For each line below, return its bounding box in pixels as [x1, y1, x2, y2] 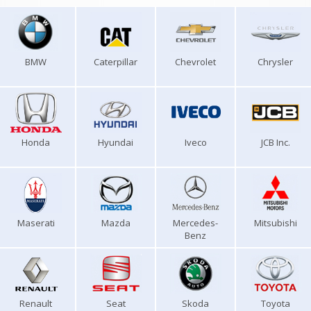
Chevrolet [175, 56, 216, 68]
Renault [19, 297, 52, 310]
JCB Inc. [260, 136, 290, 149]
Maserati [17, 217, 55, 229]
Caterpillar [94, 56, 137, 68]
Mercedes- [173, 217, 218, 229]
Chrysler [258, 56, 293, 68]
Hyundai [98, 136, 133, 149]
